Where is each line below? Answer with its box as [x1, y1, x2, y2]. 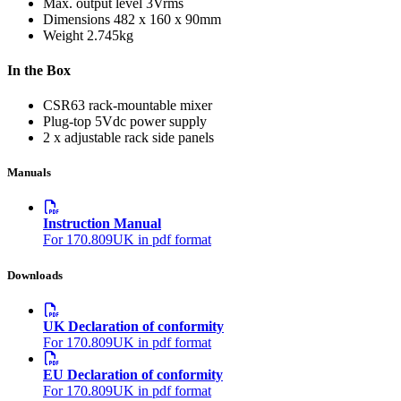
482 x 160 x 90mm [114, 11, 221, 27]
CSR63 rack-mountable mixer [43, 98, 212, 114]
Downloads [7, 268, 63, 282]
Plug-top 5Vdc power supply [43, 114, 207, 130]
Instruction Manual [43, 216, 161, 232]
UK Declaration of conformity [43, 318, 224, 334]
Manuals [7, 166, 51, 180]
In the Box [7, 62, 71, 78]
